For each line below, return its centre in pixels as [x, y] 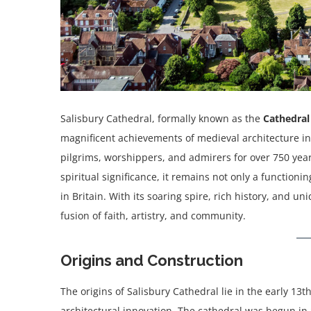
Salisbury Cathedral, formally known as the [162, 119]
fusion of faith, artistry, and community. [153, 216]
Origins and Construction [152, 261]
